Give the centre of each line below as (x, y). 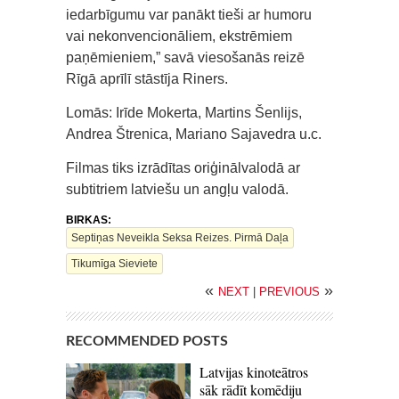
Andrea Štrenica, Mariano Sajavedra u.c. (194, 134)
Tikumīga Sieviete (114, 264)
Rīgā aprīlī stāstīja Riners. (147, 79)
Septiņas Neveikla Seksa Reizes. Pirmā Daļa (180, 238)
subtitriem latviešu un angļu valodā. (177, 190)
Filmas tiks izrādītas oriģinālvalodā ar (183, 168)
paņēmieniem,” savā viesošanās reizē (185, 58)
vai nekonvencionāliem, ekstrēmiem (179, 37)
